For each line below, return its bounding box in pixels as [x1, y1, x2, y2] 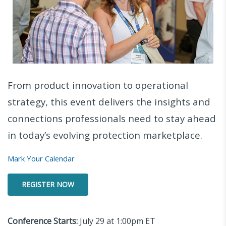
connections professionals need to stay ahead [8, 112, 216, 125]
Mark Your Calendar [8, 153, 75, 164]
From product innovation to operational [8, 79, 188, 92]
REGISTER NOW [22, 180, 74, 190]
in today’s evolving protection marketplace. [8, 129, 202, 142]
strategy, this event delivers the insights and [8, 95, 210, 108]
